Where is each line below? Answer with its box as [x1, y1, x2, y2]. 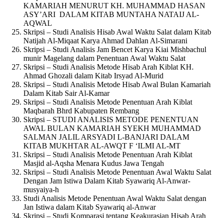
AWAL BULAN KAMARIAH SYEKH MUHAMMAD [23, 124, 201, 133]
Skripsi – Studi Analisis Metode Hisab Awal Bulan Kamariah [23, 80, 211, 89]
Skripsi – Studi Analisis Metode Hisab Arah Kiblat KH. [23, 63, 194, 72]
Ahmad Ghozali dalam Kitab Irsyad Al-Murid [23, 72, 163, 80]
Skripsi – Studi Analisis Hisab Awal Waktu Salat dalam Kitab [23, 28, 211, 36]
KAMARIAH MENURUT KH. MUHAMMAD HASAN [23, 1, 205, 10]
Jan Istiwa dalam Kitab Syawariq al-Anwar [23, 203, 156, 212]
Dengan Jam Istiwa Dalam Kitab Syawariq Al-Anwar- [23, 177, 190, 185]
